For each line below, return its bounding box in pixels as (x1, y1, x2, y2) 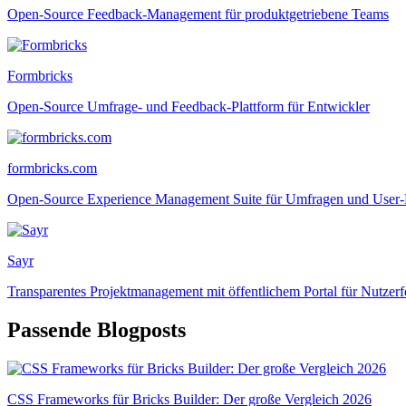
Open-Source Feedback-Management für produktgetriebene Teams (7, 5, 389, 22)
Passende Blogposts (7, 317, 186, 342)
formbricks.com (7, 159, 97, 176)
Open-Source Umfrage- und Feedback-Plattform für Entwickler (7, 98, 370, 114)
